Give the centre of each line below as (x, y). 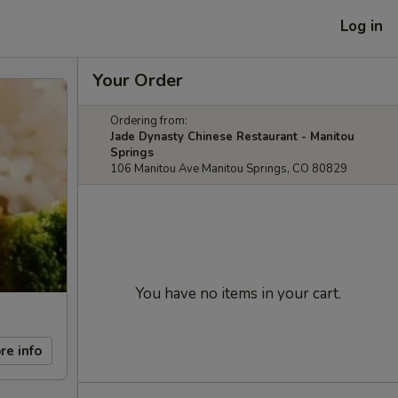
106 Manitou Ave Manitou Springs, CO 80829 (229, 169)
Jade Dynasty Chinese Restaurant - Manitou (232, 137)
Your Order (138, 80)
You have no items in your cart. (238, 294)
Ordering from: (149, 121)
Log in (362, 26)
